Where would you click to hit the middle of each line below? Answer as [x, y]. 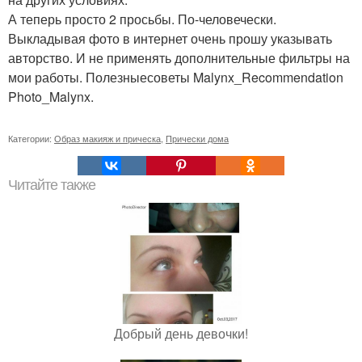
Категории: [31, 139]
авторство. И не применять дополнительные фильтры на [179, 58]
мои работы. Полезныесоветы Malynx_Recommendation [176, 78]
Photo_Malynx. [51, 97]
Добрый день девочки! [181, 334]
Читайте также [52, 185]
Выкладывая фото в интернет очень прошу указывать [170, 39]
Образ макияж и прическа [107, 139]
